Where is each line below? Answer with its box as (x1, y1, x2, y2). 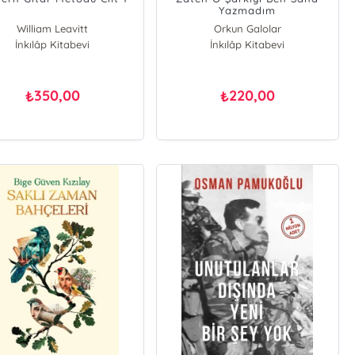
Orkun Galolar (213, 22, 281, 35)
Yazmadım (219, 4, 277, 17)
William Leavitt (17, 22, 89, 35)
